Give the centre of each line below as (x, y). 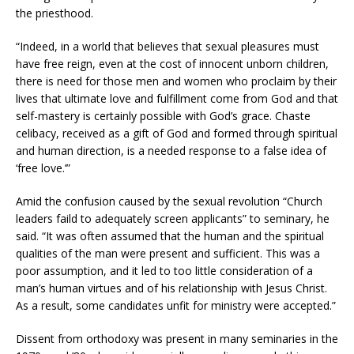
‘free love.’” (43, 168)
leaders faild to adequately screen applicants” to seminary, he (173, 218)
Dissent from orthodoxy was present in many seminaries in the (177, 338)
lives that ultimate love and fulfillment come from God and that (177, 98)
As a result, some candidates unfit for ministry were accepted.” (176, 305)
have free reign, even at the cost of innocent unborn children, (172, 63)
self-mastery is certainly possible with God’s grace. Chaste (163, 115)
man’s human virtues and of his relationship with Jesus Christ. (171, 288)
